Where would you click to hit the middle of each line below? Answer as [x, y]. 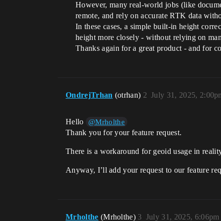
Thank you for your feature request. [124, 132]
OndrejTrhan [89, 95]
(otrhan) [129, 95]
